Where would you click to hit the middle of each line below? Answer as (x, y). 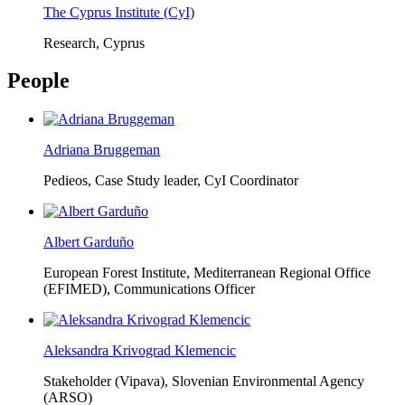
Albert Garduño (89, 242)
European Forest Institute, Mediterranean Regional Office (207, 273)
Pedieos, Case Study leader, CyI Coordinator (171, 181)
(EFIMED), (77, 289)
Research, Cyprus (94, 42)
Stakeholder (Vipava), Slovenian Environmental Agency (204, 381)
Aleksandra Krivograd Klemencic (140, 351)
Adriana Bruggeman (102, 150)
